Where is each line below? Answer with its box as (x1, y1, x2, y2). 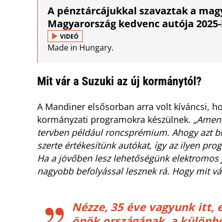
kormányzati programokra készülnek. (37, 113, 193, 126)
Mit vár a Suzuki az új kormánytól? (37, 74, 202, 89)
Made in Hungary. (48, 42, 113, 54)
